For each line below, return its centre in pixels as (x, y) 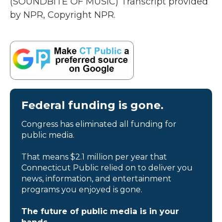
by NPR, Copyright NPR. (63, 15)
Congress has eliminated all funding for (99, 124)
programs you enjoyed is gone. (82, 189)
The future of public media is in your (100, 211)
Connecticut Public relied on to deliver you (107, 167)
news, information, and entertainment (96, 178)
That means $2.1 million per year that (94, 157)
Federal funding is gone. (92, 105)
